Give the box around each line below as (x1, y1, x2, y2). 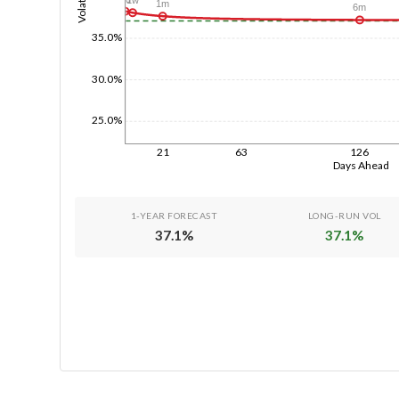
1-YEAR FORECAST (130, 209, 218, 221)
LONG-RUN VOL (307, 209, 381, 221)
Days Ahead (332, 158, 389, 172)
